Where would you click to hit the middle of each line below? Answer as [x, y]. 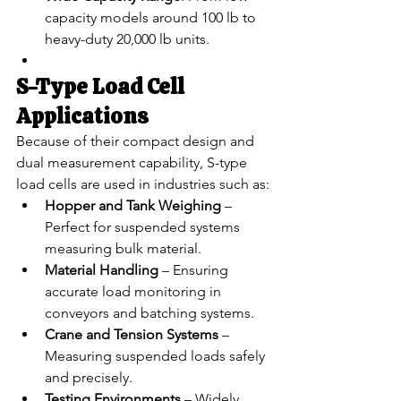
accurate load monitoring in [135, 291]
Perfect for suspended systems [144, 226]
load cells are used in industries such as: [143, 183]
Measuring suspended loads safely [157, 355]
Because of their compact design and [137, 141]
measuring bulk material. [123, 248]
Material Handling [102, 269]
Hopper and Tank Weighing [133, 205]
